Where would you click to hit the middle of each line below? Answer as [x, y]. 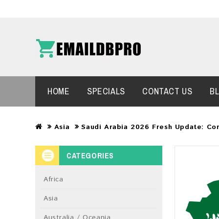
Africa [54, 179]
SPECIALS [106, 91]
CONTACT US [167, 91]
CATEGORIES [90, 155]
